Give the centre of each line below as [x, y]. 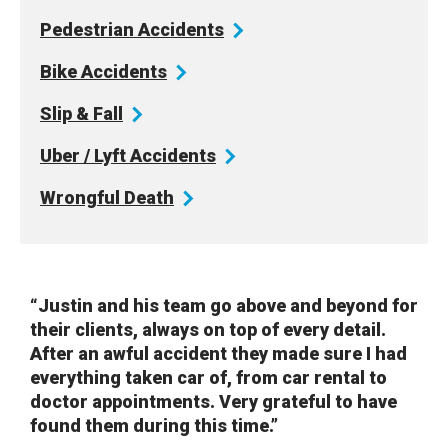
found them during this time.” [154, 426]
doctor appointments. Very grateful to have [213, 402]
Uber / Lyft [85, 156]
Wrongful [82, 198]
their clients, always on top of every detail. [208, 330]
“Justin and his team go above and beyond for [224, 306]
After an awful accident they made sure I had [218, 354]
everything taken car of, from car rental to [208, 378]
